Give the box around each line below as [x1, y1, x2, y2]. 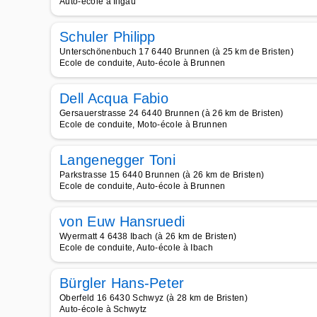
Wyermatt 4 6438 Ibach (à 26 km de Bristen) [59, 231, 237, 241]
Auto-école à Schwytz [59, 304, 147, 314]
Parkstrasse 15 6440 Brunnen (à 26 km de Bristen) [59, 170, 265, 180]
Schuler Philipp [59, 29, 156, 45]
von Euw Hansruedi [59, 214, 185, 229]
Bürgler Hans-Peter [59, 275, 185, 291]
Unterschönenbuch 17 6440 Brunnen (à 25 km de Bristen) [59, 47, 294, 57]
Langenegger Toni [59, 152, 176, 168]
